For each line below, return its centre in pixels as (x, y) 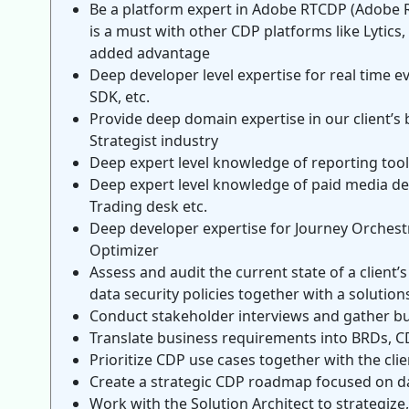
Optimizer (124, 250)
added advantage (150, 53)
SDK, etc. (120, 97)
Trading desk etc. (148, 206)
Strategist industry (154, 141)
